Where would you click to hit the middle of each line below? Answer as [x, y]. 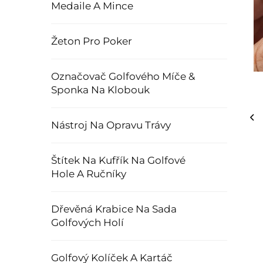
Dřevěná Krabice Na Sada [114, 209]
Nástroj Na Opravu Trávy [111, 125]
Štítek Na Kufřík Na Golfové [118, 160]
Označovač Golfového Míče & [123, 76]
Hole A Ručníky [89, 174]
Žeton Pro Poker [92, 41]
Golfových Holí [87, 222]
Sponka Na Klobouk [100, 90]
